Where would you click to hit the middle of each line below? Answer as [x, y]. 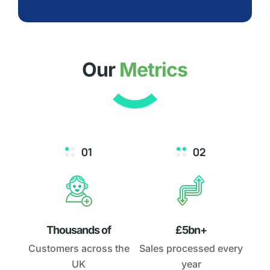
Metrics [154, 70]
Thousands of [79, 230]
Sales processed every [191, 249]
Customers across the [79, 249]
